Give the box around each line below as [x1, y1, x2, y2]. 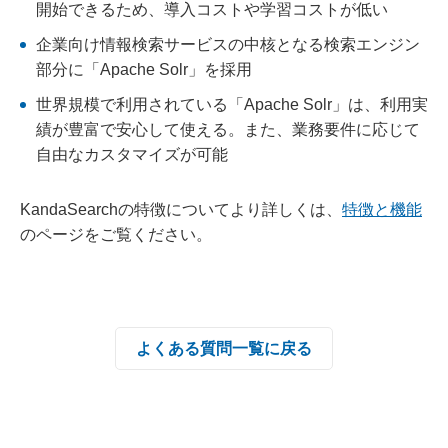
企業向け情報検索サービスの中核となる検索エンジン [36, 36, 420, 53]
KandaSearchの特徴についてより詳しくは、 [20, 201, 342, 218]
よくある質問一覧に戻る [136, 340, 312, 357]
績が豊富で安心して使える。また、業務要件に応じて [36, 121, 420, 138]
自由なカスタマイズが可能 [36, 146, 228, 163]
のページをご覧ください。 [20, 226, 212, 243]
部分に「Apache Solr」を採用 [36, 61, 252, 78]
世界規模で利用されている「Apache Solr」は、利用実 [36, 96, 428, 113]
